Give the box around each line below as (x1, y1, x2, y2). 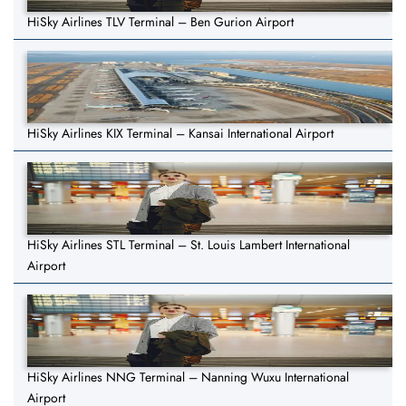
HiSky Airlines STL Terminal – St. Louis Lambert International (27, 236, 350, 255)
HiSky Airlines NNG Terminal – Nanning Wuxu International (27, 368, 349, 387)
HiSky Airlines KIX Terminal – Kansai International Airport (27, 124, 333, 143)
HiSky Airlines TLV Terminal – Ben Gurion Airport (27, 13, 294, 32)
